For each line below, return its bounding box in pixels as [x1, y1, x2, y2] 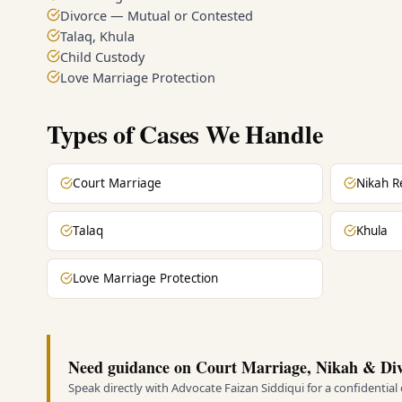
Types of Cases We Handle [47, 115, 323, 153]
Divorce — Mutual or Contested [60, 5, 253, 24]
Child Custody [60, 47, 144, 66]
